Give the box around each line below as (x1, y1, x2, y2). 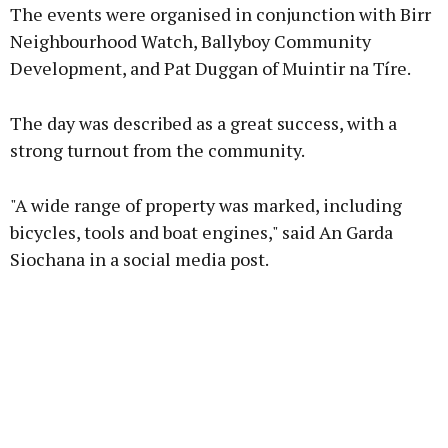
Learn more (163, 85, 285, 113)
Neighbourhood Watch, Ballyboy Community (10, 29, 371, 54)
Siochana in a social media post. (10, 247, 269, 272)
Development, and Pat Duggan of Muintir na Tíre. (10, 56, 411, 81)
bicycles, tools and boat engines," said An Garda (10, 220, 393, 245)
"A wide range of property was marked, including (10, 193, 402, 218)
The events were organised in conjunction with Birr (10, 2, 431, 27)
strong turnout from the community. (10, 138, 305, 163)
